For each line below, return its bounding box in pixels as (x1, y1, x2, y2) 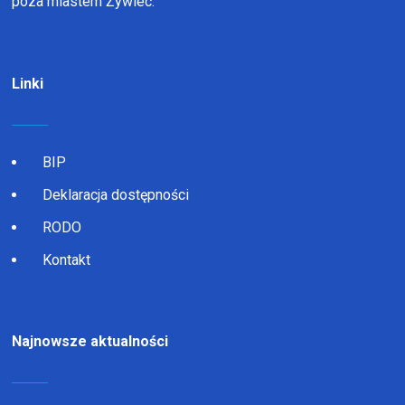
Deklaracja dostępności (42, 186, 190, 204)
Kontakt (42, 251, 91, 269)
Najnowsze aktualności (12, 333, 169, 351)
